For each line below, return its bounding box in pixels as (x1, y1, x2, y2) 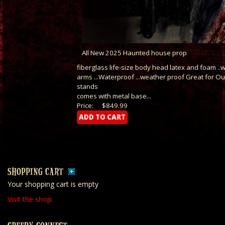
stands (77, 82, 98, 91)
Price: (77, 101, 93, 110)
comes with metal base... (77, 91, 151, 101)
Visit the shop (8, 194, 51, 204)
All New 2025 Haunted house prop (82, 48, 187, 58)
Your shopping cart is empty (8, 179, 98, 189)
